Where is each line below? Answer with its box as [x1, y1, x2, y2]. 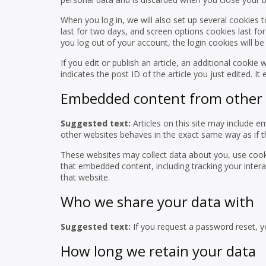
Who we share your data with [61, 192, 254, 212]
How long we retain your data [61, 241, 256, 261]
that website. [61, 172, 110, 183]
